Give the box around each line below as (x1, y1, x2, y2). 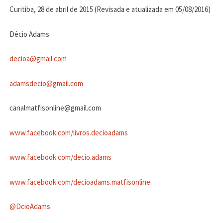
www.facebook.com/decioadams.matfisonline (9, 177, 150, 187)
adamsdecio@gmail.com (9, 78, 83, 88)
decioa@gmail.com (9, 54, 67, 64)
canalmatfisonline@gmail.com (9, 103, 101, 113)
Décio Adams (9, 29, 49, 39)
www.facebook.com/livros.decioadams (9, 127, 128, 137)
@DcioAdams (9, 202, 50, 212)
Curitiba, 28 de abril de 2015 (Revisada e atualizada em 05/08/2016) (9, 4, 211, 14)
